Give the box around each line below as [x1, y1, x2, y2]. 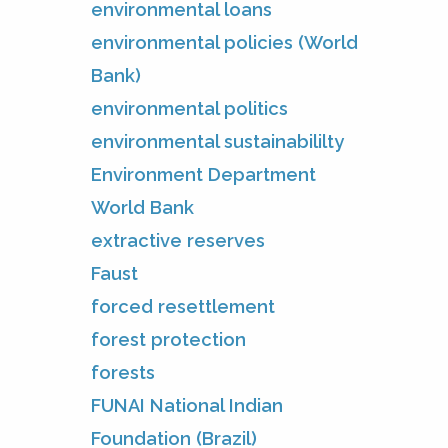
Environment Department [91, 163, 316, 185]
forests [91, 361, 155, 383]
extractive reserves [91, 229, 265, 251]
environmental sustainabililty [91, 130, 344, 152]
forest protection [91, 328, 246, 350]
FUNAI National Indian [91, 394, 283, 416]
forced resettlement [91, 295, 275, 317]
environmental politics [91, 97, 288, 119]
